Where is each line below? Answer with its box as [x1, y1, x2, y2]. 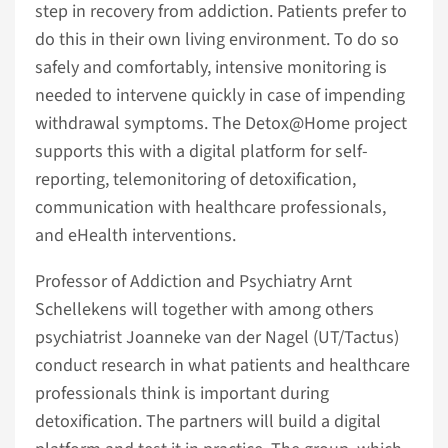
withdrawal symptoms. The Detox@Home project [35, 111, 407, 136]
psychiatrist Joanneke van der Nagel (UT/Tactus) [35, 325, 399, 350]
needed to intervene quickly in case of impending [35, 83, 405, 108]
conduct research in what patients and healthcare [35, 353, 410, 378]
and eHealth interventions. [35, 223, 244, 248]
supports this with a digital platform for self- [35, 139, 368, 164]
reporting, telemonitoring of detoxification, [35, 167, 356, 192]
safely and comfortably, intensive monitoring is [35, 55, 387, 80]
